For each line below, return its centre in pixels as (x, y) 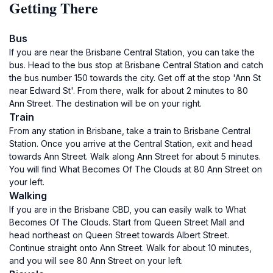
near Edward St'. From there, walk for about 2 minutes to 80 (129, 90)
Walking (28, 196)
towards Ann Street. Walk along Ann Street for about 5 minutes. (135, 156)
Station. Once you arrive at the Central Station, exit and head (131, 144)
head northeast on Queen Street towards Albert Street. (119, 235)
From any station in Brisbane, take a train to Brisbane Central (130, 131)
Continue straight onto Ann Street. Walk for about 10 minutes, (130, 248)
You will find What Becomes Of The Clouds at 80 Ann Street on (136, 169)
